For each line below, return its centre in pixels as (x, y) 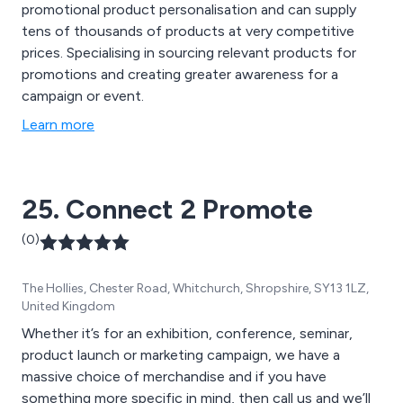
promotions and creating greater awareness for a (180, 75)
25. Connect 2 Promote (167, 210)
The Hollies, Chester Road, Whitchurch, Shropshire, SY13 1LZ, (195, 289)
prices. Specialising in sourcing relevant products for (189, 53)
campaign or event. (83, 96)
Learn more (58, 125)
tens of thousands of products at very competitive (188, 31)
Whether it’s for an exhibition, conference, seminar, (187, 334)
